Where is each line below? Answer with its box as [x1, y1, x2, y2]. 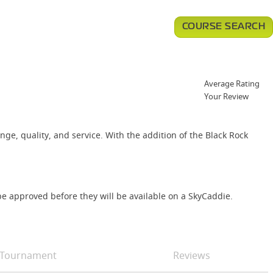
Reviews [172, 249, 210, 262]
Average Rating [204, 78, 260, 89]
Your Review [204, 91, 249, 102]
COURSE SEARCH [182, 23, 265, 31]
